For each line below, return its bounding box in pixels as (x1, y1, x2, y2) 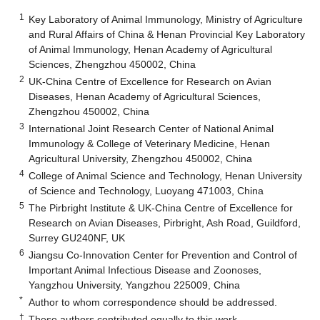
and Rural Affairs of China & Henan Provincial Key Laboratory (29, 28, 306, 40)
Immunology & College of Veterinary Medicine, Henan (29, 137, 271, 149)
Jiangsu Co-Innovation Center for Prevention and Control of (29, 249, 298, 261)
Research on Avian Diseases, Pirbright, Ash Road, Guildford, (29, 216, 301, 229)
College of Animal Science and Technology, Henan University (29, 169, 303, 181)
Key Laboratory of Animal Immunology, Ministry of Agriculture (29, 13, 304, 25)
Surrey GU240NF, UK (29, 231, 126, 244)
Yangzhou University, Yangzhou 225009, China (29, 279, 241, 291)
